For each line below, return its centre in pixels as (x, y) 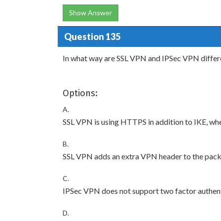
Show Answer (91, 13)
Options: (80, 93)
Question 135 (92, 36)
